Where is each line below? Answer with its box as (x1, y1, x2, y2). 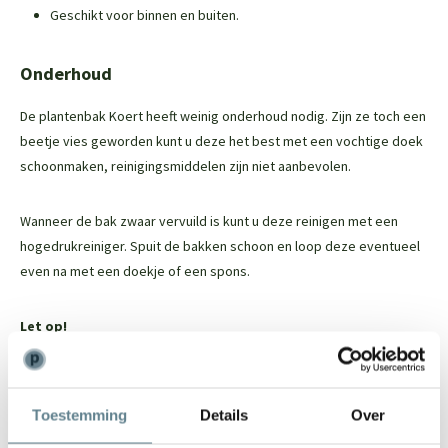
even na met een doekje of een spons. (20, 261, 253, 280)
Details (199, 406, 249, 423)
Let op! (20, 316, 67, 335)
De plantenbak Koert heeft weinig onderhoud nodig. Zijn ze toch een (20, 106, 426, 125)
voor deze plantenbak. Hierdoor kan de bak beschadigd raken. (20, 396, 393, 415)
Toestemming (32, 406, 128, 423)
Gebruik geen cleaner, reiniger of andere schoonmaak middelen (20, 371, 402, 390)
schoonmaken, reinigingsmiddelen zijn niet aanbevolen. (20, 156, 351, 175)
